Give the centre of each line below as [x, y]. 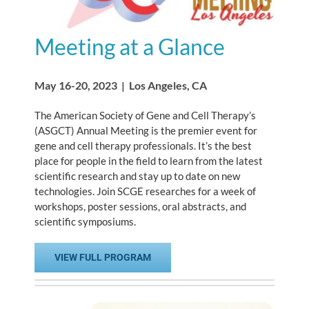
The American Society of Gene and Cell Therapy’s [145, 116]
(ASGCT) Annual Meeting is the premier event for [146, 131]
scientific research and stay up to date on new [137, 176]
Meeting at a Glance [130, 47]
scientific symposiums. [85, 222]
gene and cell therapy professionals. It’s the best [143, 146]
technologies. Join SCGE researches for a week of [145, 191]
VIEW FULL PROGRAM [103, 258]
